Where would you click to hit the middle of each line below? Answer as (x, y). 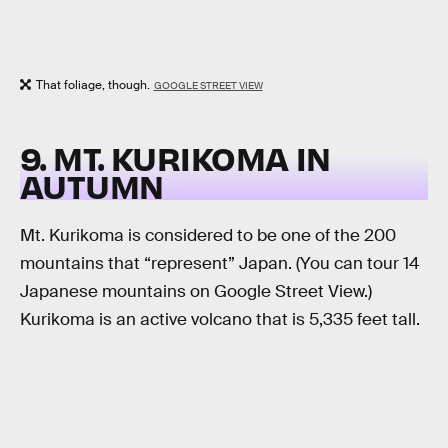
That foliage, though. (93, 84)
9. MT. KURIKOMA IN (175, 158)
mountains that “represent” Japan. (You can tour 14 (220, 263)
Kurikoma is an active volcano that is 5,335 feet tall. (220, 319)
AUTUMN (92, 186)
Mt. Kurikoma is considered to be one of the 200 (208, 235)
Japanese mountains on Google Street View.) (196, 291)
